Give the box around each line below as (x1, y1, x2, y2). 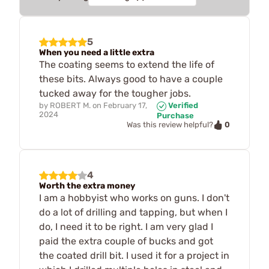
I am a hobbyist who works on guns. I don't (39, 192, 229, 204)
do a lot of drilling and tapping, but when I (39, 207, 228, 219)
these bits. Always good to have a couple (39, 73, 223, 85)
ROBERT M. (50, 101, 91, 110)
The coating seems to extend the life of (39, 59, 214, 70)
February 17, (103, 101, 147, 110)
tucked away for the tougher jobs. (39, 88, 191, 99)
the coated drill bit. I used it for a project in (39, 250, 229, 262)
